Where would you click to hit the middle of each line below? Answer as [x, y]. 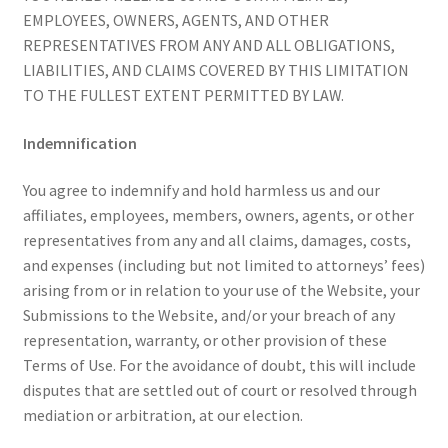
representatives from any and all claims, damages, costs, [216, 240]
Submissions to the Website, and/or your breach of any [208, 315]
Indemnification [79, 142]
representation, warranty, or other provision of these [204, 340]
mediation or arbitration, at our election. [162, 415]
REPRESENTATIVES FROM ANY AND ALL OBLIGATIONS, [208, 45]
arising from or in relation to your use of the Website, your [221, 290]
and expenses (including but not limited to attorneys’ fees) [223, 265]
